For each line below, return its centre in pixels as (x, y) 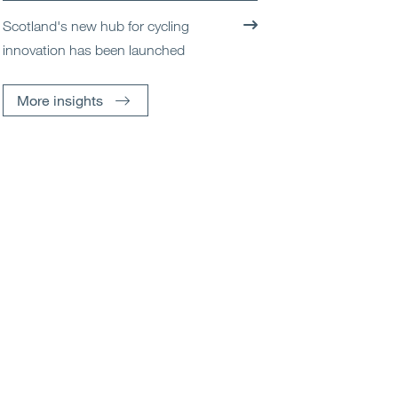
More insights (60, 100)
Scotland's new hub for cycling (96, 26)
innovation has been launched (93, 50)
